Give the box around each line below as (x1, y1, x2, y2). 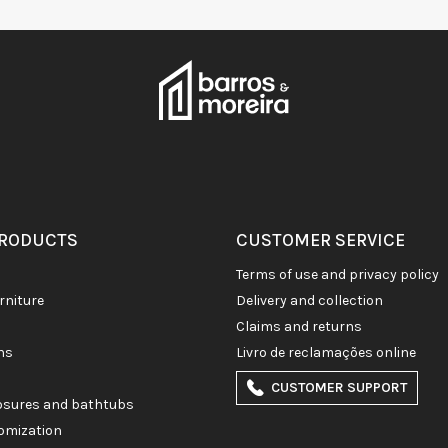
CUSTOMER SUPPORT (271, 379, 407, 397)
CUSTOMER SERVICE (236, 229, 405, 252)
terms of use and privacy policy (242, 266, 439, 284)
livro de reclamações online (243, 344, 416, 362)
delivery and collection (246, 292, 383, 310)
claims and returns (245, 318, 362, 336)
